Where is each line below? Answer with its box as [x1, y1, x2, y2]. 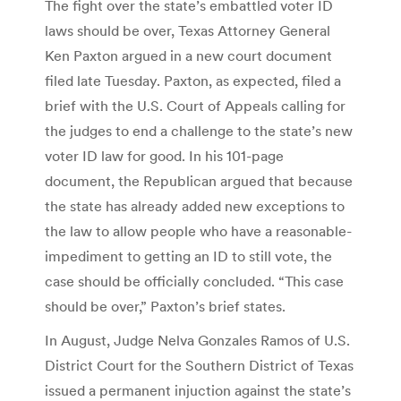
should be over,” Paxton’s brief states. [45, 296, 286, 315]
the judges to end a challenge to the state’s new [45, 121, 353, 140]
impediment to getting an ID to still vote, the [45, 246, 332, 265]
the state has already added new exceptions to [45, 196, 345, 215]
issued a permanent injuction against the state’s [45, 380, 351, 399]
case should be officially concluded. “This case [45, 271, 344, 290]
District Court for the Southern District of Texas [45, 355, 354, 374]
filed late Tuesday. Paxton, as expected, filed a [45, 71, 341, 90]
